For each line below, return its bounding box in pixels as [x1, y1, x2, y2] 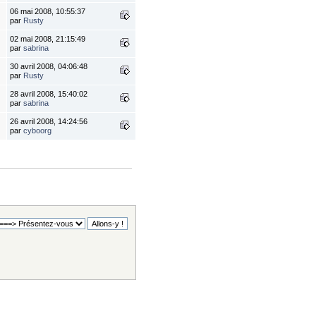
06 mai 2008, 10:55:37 [10, 7, 86, 16]
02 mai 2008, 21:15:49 [10, 35, 86, 44]
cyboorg [23, 126, 52, 135]
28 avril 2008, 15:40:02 [10, 90, 88, 99]
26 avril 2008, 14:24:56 [10, 117, 88, 126]
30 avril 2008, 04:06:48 [10, 62, 88, 71]
